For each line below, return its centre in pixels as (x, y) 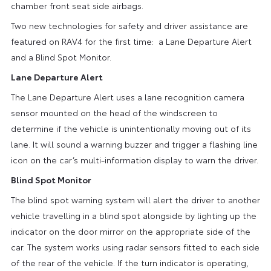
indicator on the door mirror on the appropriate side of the (130, 231)
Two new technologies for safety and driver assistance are (129, 25)
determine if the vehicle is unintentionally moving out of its (131, 128)
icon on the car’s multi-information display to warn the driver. (134, 159)
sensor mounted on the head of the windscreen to (114, 112)
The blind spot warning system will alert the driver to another (135, 199)
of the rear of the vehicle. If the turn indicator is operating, (129, 262)
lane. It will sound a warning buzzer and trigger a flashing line (134, 144)
